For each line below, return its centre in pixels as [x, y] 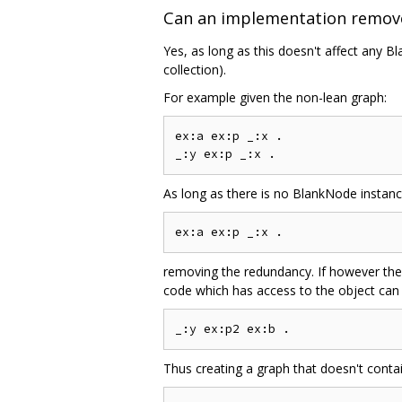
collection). [195, 69]
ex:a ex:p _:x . [229, 135]
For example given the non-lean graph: [275, 97]
